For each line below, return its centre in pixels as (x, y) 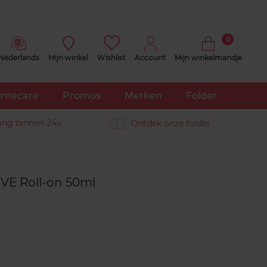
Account (150, 58)
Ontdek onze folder (170, 123)
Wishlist (111, 58)
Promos (81, 96)
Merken (143, 96)
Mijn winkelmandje (208, 58)
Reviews (84, 166)
